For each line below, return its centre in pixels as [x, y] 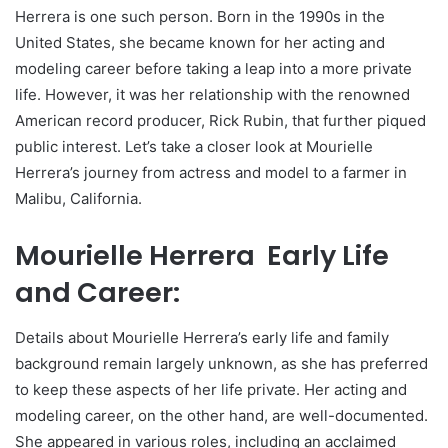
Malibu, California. [78, 199]
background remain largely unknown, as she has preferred [221, 363]
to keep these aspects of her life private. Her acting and [211, 389]
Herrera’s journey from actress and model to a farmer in [211, 173]
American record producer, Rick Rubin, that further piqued [220, 121]
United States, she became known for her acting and [200, 43]
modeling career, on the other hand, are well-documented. [221, 415]
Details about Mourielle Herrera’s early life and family [202, 337]
